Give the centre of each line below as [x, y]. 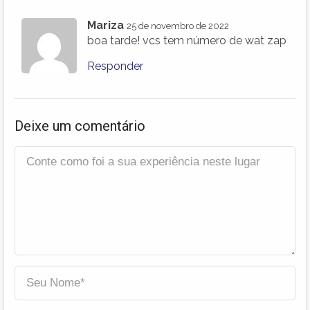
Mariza [106, 26]
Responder [115, 66]
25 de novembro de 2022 [178, 26]
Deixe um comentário [80, 126]
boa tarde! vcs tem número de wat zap [187, 41]
